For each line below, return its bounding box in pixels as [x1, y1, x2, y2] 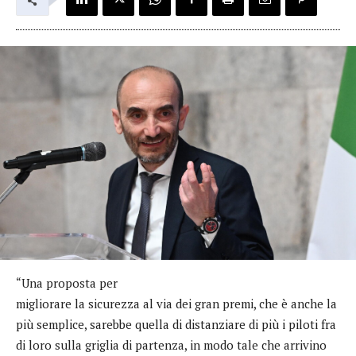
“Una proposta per [16, 274, 118, 291]
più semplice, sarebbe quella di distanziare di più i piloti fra [16, 315, 336, 332]
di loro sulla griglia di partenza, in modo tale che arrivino [16, 336, 327, 353]
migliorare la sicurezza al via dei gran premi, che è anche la [16, 295, 337, 311]
